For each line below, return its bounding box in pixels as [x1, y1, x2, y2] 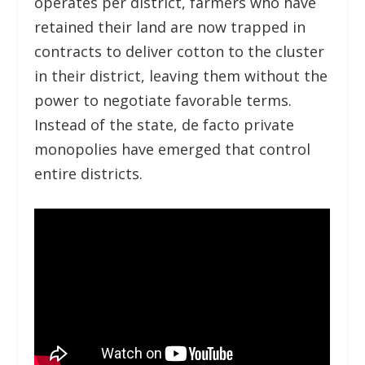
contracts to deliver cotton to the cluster [34, 41, 325, 61]
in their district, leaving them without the [34, 65, 328, 86]
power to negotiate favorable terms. [34, 90, 292, 110]
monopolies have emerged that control [34, 139, 311, 159]
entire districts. [34, 163, 143, 183]
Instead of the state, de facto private [34, 114, 295, 134]
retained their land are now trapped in [34, 16, 306, 37]
